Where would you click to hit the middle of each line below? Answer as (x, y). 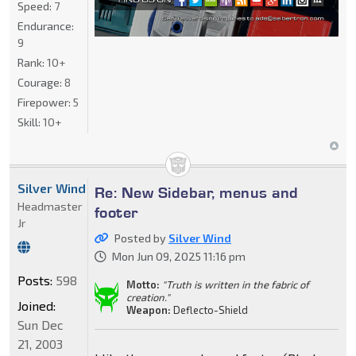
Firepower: (45, 102)
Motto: (143, 284)
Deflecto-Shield (209, 310)
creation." (148, 297)
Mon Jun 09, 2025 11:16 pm (178, 256)
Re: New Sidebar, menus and (196, 192)
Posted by (141, 238)
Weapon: (148, 310)
